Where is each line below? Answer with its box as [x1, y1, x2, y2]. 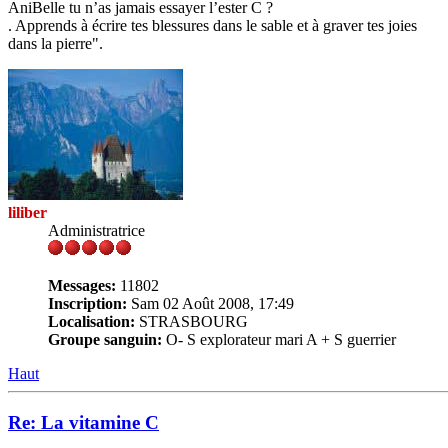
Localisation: [48, 313, 135, 330]
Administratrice [48, 222, 145, 239]
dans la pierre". [8, 35, 103, 52]
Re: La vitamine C [8, 411, 159, 433]
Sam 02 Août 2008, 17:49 [127, 295, 294, 312]
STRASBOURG [135, 313, 248, 330]
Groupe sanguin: [48, 331, 162, 348]
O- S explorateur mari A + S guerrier [162, 331, 396, 348]
